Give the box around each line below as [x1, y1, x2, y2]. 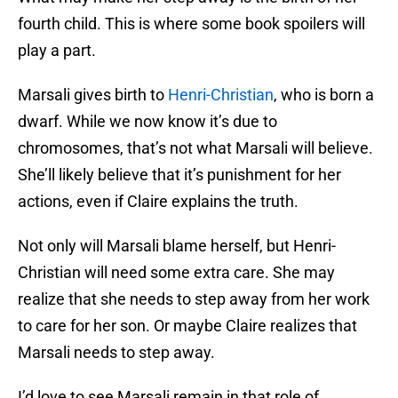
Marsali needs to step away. [18, 343, 215, 362]
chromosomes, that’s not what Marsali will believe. [18, 139, 373, 158]
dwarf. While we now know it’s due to [18, 112, 277, 131]
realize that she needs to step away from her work [18, 290, 370, 309]
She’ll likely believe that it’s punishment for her [18, 165, 341, 185]
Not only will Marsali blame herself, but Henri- [18, 236, 336, 256]
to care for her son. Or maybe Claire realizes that [18, 316, 357, 336]
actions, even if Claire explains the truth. [18, 192, 298, 211]
